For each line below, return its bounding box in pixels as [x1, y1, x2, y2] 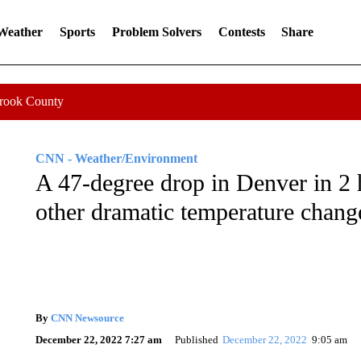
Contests [218, 25, 265, 39]
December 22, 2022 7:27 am [35, 333, 162, 346]
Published [174, 333, 218, 346]
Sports [59, 25, 95, 39]
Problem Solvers [111, 25, 201, 39]
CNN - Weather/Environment [35, 151, 197, 165]
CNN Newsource [50, 311, 124, 324]
